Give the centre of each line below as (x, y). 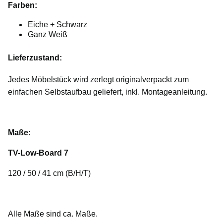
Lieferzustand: (35, 57)
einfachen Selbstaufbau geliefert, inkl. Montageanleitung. (108, 92)
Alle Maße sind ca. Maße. (54, 214)
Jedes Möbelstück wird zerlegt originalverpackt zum (98, 79)
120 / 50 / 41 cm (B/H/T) (50, 173)
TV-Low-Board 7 (38, 153)
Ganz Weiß (49, 34)
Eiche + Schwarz (58, 24)
